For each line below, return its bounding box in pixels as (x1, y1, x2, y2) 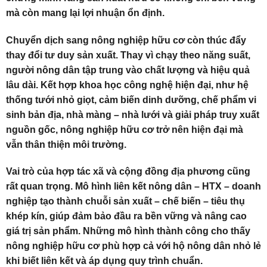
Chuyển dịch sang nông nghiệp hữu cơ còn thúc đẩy (6, 35, 246, 45)
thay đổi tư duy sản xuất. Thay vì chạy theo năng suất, (6, 49, 250, 60)
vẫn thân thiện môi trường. (6, 139, 126, 150)
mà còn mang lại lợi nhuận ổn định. (6, 7, 164, 18)
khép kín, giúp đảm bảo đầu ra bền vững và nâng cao (6, 211, 247, 222)
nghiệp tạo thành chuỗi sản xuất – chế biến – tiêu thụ (6, 196, 245, 207)
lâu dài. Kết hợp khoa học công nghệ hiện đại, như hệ (6, 79, 249, 90)
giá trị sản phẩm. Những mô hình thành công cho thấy (6, 226, 250, 237)
